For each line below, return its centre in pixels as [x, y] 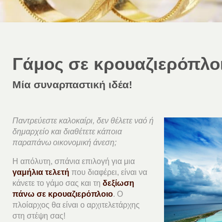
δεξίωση [119, 183]
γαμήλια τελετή [41, 172]
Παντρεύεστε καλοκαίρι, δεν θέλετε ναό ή [83, 120]
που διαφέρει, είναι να [109, 172]
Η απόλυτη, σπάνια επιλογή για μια [74, 161]
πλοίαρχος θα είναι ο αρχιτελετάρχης [76, 205]
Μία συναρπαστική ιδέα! [73, 84]
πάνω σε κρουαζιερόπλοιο [63, 194]
